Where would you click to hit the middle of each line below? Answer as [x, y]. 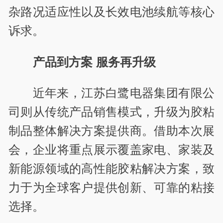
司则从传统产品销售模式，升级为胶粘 [111, 112]
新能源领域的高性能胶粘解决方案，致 [111, 168]
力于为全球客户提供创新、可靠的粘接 [111, 187]
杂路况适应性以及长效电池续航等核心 [111, 12]
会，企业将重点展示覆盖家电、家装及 [111, 150]
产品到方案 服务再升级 [94, 62]
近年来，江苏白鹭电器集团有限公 [123, 93]
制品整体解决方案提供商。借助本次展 [111, 131]
